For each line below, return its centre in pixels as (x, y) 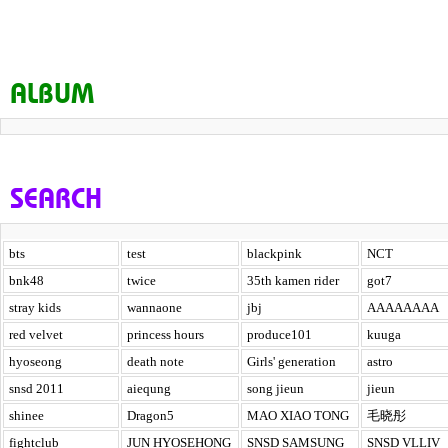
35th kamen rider (293, 280)
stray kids (35, 307)
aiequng (149, 388)
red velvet (36, 334)
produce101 (279, 334)
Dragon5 (150, 415)
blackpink (274, 253)
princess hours (165, 334)
